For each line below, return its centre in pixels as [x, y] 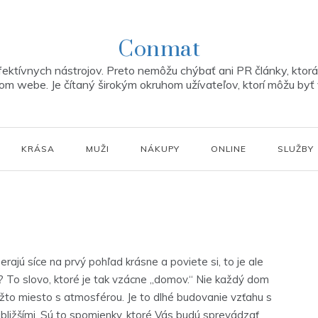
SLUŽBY [296, 149]
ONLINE [229, 149]
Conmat [159, 49]
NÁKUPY [160, 149]
